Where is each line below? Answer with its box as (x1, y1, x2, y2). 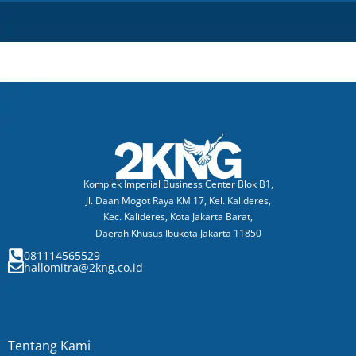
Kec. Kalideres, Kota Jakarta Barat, (103, 210, 253, 224)
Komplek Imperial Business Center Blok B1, (83, 177, 273, 192)
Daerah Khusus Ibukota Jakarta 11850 (95, 226, 261, 240)
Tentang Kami (8, 336, 91, 354)
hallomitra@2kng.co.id (24, 260, 143, 276)
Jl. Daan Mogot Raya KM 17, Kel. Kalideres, (85, 193, 271, 207)
